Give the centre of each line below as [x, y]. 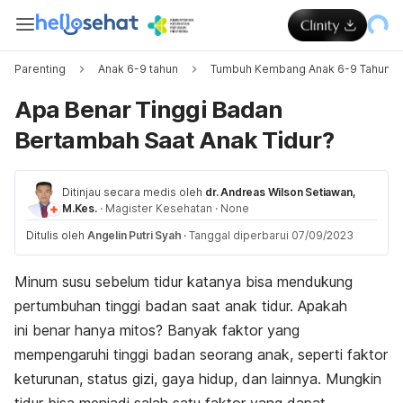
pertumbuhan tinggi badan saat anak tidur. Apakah [181, 306]
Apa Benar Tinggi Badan [149, 109]
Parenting [40, 69]
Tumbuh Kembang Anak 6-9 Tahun [300, 69]
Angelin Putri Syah [134, 235]
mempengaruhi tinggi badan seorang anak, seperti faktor [201, 354]
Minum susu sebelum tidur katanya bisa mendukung [184, 282]
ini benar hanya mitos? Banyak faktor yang [157, 330]
